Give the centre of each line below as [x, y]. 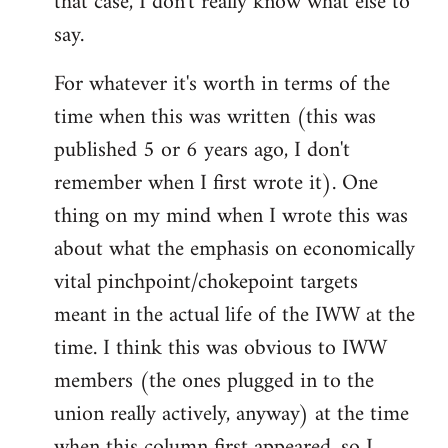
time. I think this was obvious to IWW [220, 348]
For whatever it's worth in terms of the [222, 84]
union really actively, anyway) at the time [231, 414]
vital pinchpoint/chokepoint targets [206, 282]
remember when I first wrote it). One [216, 183]
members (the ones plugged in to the [214, 381]
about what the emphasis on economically [234, 249]
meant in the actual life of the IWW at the [234, 315]
